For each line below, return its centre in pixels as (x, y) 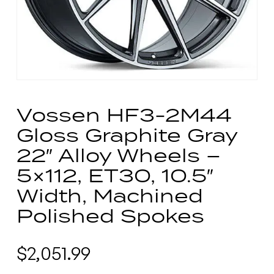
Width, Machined (109, 195)
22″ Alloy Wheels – (118, 155)
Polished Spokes (110, 216)
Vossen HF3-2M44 (124, 115)
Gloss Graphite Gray (127, 135)
